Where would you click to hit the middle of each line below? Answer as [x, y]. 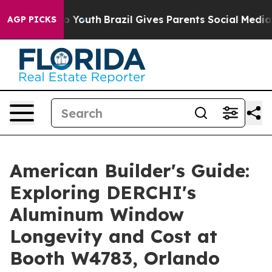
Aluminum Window [97, 214]
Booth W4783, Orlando [115, 258]
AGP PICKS [32, 19]
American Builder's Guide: [130, 171]
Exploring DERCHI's [103, 192]
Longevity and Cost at [114, 236]
